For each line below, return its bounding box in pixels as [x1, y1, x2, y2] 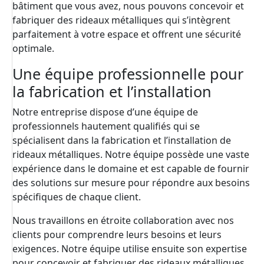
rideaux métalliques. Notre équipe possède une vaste [12, 148, 249, 161]
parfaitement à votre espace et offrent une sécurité [12, 28, 241, 41]
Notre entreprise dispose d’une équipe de [12, 105, 198, 119]
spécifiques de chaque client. [12, 190, 141, 204]
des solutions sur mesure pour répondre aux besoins [12, 176, 250, 190]
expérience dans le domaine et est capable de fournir [12, 162, 249, 176]
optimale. [12, 42, 54, 55]
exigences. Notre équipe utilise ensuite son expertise [12, 242, 247, 256]
